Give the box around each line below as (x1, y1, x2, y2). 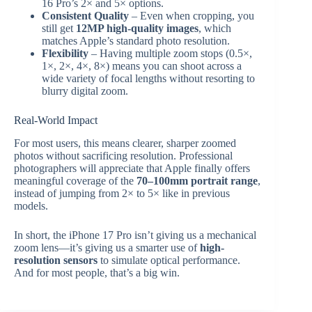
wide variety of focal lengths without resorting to (42, 72, 255, 85)
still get (42, 22, 76, 35)
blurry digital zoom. (42, 85, 128, 97)
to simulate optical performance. (97, 254, 240, 267)
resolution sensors (14, 254, 97, 267)
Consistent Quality (42, 10, 129, 22)
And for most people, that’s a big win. (14, 267, 180, 279)
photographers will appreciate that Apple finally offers (14, 162, 250, 175)
